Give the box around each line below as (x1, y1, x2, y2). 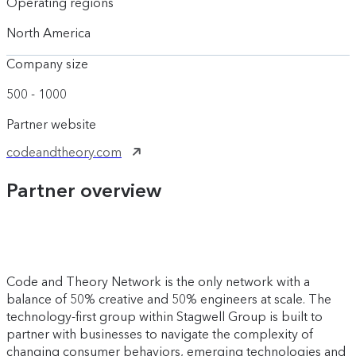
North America (6, 25, 91, 41)
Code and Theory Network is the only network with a (6, 274, 310, 290)
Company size (6, 56, 88, 72)
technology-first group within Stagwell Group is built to (6, 309, 323, 325)
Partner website (6, 117, 96, 133)
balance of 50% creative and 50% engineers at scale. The (6, 292, 331, 308)
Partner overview (6, 179, 161, 203)
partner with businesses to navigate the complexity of (6, 327, 313, 342)
